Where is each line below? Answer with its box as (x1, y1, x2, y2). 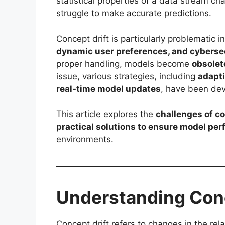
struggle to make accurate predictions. (56, 8, 211, 19)
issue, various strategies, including (56, 71, 198, 81)
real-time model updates (56, 83, 161, 94)
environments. (56, 134, 114, 145)
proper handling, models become (56, 58, 192, 69)
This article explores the (56, 109, 156, 120)
